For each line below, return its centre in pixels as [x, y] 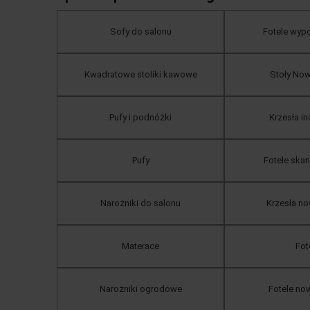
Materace [140, 246]
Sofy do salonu [140, 31]
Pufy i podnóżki [140, 117]
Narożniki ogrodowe [140, 289]
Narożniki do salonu [140, 203]
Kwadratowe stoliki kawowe [140, 74]
